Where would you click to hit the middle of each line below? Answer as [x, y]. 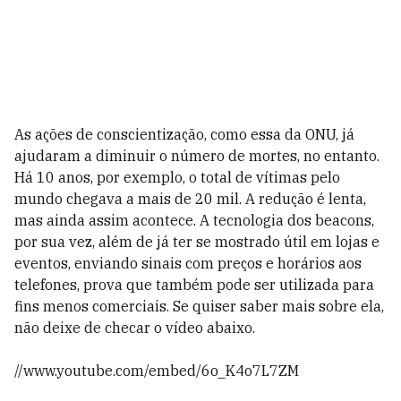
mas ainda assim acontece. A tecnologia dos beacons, [194, 220]
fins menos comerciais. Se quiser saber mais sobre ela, [199, 306]
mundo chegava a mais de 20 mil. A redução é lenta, [190, 199]
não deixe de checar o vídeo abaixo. [135, 328]
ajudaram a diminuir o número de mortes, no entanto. [197, 156]
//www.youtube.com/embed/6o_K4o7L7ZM [157, 371]
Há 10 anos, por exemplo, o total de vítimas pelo [177, 177]
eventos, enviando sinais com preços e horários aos [188, 263]
